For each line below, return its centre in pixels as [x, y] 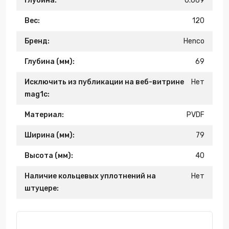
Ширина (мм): [50, 135]
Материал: [44, 115]
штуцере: [42, 188]
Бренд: [37, 41]
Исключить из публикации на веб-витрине [104, 82]
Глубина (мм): [50, 62]
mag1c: [37, 94]
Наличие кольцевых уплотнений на [90, 176]
